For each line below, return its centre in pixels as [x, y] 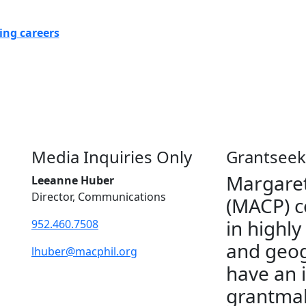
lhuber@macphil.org [84, 251]
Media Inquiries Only [112, 157]
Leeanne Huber [73, 180]
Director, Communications [99, 197]
